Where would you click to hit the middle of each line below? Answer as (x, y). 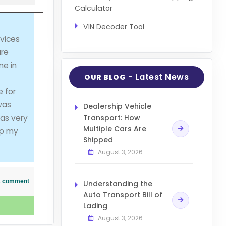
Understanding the (118, 184)
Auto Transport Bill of (123, 195)
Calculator (93, 8)
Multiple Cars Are (115, 129)
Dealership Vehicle (117, 107)
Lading (95, 206)
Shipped (98, 140)
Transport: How (111, 118)
